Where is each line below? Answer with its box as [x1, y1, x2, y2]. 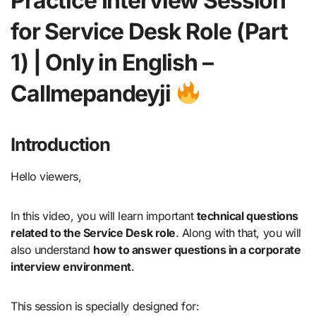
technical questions [196, 208, 298, 223]
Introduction [11, 133, 110, 155]
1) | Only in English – [11, 48, 213, 76]
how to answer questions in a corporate [93, 242, 301, 257]
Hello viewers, [11, 169, 82, 183]
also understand [11, 242, 94, 257]
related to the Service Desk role [11, 225, 176, 240]
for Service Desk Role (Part [11, 17, 288, 45]
